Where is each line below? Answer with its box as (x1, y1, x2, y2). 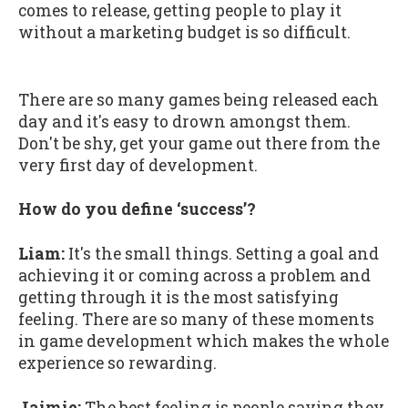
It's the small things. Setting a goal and (65, 242, 379, 264)
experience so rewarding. (18, 352, 217, 373)
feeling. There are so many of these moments (18, 308, 374, 330)
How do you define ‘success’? (18, 199, 256, 220)
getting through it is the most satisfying (18, 286, 339, 308)
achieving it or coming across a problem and (18, 264, 371, 286)
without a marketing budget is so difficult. (18, 22, 351, 44)
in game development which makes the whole (18, 330, 389, 352)
